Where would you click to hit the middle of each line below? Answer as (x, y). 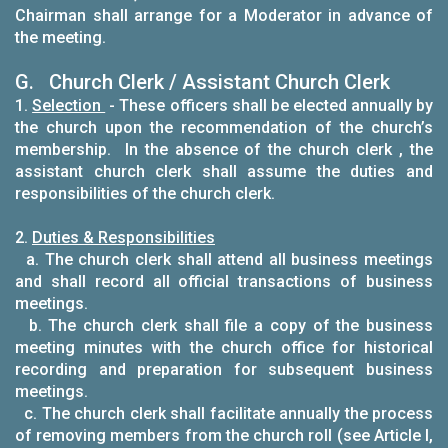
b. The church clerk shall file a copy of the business (224, 325)
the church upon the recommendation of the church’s (224, 127)
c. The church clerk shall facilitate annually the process (224, 413)
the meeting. (60, 37)
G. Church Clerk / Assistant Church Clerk (202, 82)
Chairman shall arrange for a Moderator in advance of (224, 15)
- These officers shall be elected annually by (269, 105)
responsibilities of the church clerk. (145, 193)
